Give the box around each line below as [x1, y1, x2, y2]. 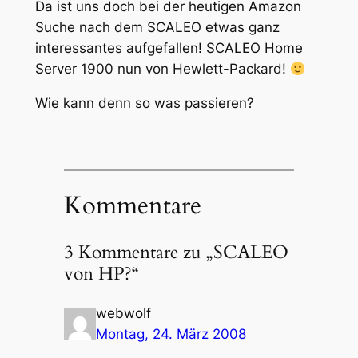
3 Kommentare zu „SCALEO [63, 240, 288, 265]
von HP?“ [63, 261, 139, 287]
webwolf [95, 305, 151, 322]
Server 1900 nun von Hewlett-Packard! [34, 60, 290, 77]
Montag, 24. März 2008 [95, 326, 246, 343]
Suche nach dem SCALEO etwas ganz [34, 18, 280, 35]
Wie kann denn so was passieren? [34, 94, 258, 111]
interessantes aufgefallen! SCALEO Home [34, 39, 303, 56]
